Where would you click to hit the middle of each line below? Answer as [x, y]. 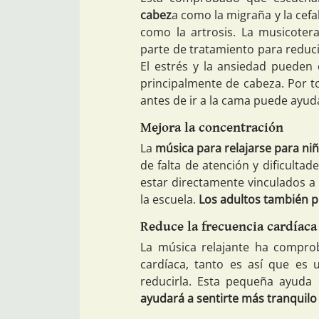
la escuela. [169, 199]
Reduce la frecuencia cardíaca [229, 226]
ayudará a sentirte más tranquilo [229, 298]
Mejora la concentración [212, 128]
